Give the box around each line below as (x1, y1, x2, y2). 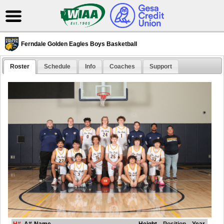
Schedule (43, 63, 70, 70)
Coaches (109, 63, 135, 70)
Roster (10, 63, 30, 70)
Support (149, 63, 172, 70)
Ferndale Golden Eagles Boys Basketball (21, 40, 137, 47)
